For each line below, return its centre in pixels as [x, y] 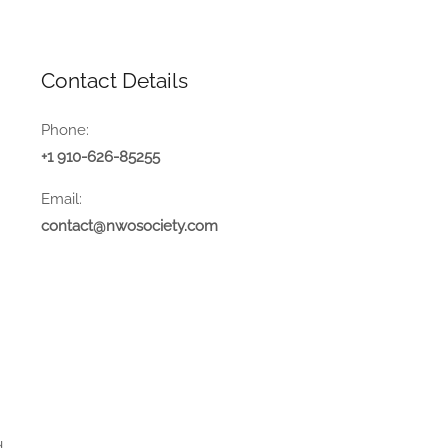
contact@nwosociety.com [129, 226]
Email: [61, 199]
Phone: [64, 130]
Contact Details [114, 81]
